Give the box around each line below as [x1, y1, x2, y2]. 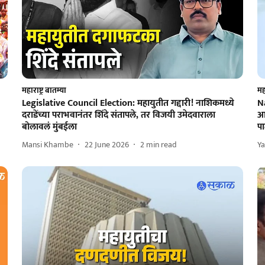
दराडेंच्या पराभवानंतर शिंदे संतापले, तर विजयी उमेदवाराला [21, 106, 215, 123]
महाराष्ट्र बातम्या [21, 83, 66, 97]
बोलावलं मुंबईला [21, 118, 77, 135]
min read [146, 138, 177, 152]
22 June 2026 [84, 138, 129, 152]
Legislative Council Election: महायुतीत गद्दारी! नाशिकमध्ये [21, 95, 234, 111]
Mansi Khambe [21, 138, 73, 152]
